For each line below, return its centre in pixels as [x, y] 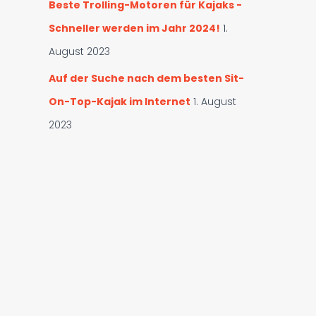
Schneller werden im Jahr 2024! [134, 28]
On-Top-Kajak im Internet [119, 102]
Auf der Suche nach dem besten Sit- [146, 78]
